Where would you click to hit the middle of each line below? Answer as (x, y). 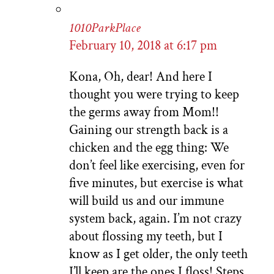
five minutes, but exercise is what (156, 183)
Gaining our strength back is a (149, 130)
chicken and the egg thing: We (149, 148)
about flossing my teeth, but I (146, 237)
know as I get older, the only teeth (158, 254)
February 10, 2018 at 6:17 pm (143, 46)
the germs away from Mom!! (144, 113)
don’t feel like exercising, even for (157, 166)
